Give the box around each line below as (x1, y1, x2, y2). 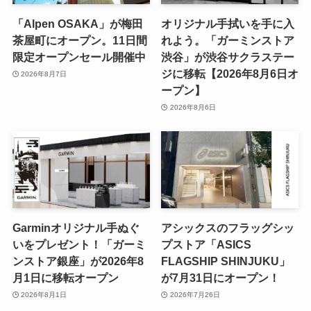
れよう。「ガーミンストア (161, 34, 295, 47)
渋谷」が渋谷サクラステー (161, 51, 295, 64)
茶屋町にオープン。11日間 (12, 34, 147, 47)
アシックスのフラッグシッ (161, 221, 295, 235)
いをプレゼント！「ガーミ (12, 238, 146, 251)
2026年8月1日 (21, 290, 67, 299)
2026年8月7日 (21, 69, 67, 78)
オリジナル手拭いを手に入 (161, 17, 295, 31)
